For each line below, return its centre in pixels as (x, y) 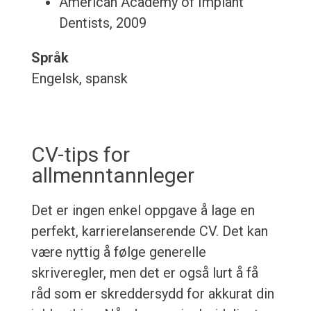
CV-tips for (80, 155)
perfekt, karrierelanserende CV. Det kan (149, 232)
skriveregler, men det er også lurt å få (144, 273)
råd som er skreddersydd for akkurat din (152, 294)
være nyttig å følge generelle (118, 252)
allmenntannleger (112, 176)
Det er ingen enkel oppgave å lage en (143, 211)
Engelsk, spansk (79, 79)
